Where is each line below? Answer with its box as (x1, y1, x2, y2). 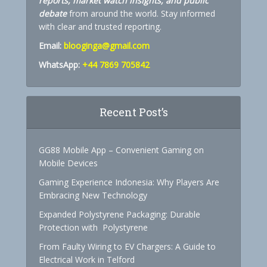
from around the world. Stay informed (67, 7, 215, 19)
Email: (39, 39, 64, 51)
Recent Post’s (99, 104, 168, 119)
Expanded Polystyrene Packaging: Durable (39, 208, 200, 220)
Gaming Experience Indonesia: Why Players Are (39, 176, 219, 188)
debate (39, 7, 67, 19)
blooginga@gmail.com (64, 39, 150, 51)
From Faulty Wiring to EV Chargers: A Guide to (39, 240, 216, 252)
